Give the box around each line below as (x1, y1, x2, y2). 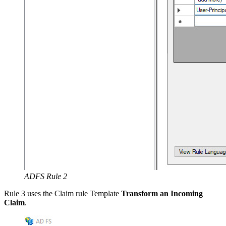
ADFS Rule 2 (24, 172, 67, 181)
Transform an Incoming (121, 189, 203, 198)
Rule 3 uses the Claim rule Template (4, 189, 121, 198)
